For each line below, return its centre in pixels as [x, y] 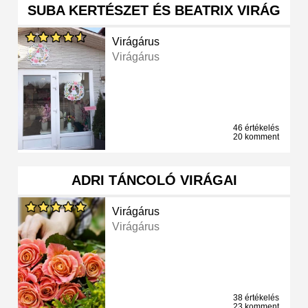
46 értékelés [256, 128]
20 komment [256, 137]
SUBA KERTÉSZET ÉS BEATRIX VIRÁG [154, 11]
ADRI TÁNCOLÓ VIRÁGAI [154, 180]
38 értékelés [256, 298]
